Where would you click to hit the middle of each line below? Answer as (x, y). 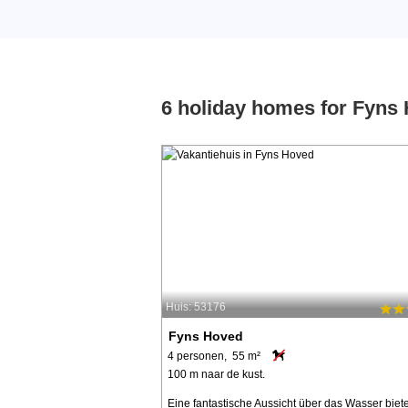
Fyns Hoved (206, 336)
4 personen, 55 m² (214, 356)
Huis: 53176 (196, 307)
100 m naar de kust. (216, 374)
